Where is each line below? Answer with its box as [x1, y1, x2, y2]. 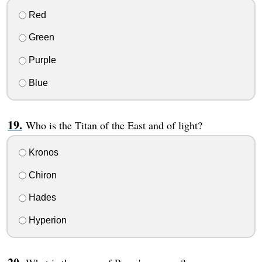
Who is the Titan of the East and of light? [25, 118, 202, 132]
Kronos [26, 147, 58, 157]
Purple [26, 55, 56, 65]
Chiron [26, 170, 57, 180]
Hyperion [26, 215, 67, 226]
